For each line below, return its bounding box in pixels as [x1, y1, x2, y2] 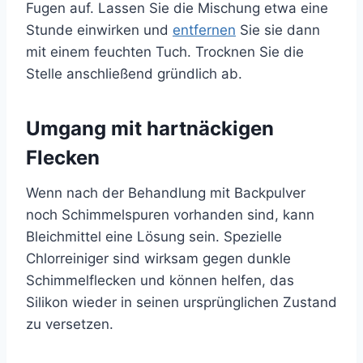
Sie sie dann [236, 22, 320, 39]
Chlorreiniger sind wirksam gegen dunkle [26, 250, 291, 267]
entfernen [173, 22, 236, 39]
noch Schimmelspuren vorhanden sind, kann [26, 207, 314, 224]
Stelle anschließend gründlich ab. [26, 66, 242, 83]
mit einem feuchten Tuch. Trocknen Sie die [26, 44, 304, 61]
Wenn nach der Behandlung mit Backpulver [26, 185, 305, 202]
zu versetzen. [26, 316, 113, 333]
